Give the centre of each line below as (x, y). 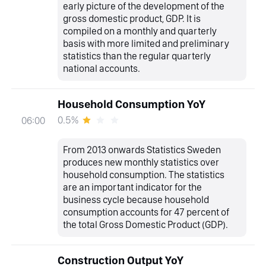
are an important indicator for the (133, 187)
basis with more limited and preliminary (146, 43)
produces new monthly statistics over (141, 162)
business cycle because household (136, 200)
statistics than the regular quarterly (137, 56)
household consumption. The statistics (144, 175)
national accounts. (102, 68)
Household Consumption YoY (131, 104)
